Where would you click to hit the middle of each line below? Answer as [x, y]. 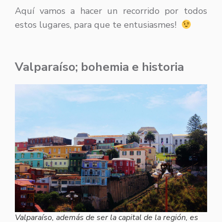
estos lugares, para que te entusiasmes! [98, 25]
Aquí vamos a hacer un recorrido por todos [111, 11]
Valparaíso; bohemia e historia [99, 67]
